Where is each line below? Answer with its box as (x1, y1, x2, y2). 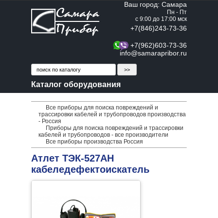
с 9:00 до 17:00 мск (135, 16, 187, 22)
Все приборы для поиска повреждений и (46, 104, 158, 111)
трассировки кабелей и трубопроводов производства (38, 111, 186, 118)
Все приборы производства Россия (46, 138, 143, 145)
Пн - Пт (167, 9, 187, 16)
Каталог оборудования (31, 80, 121, 89)
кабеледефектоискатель (31, 164, 149, 175)
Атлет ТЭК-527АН (31, 153, 114, 163)
